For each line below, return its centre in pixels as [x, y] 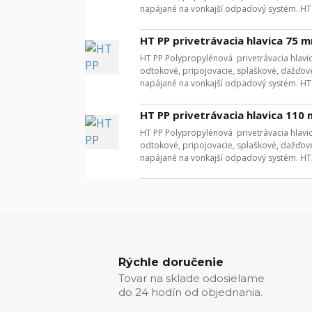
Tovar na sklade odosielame [192, 279]
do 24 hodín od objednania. [190, 292]
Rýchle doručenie [171, 263]
